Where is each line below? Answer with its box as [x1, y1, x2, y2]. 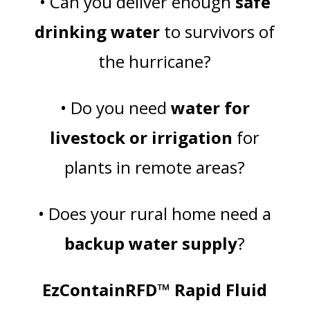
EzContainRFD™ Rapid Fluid [42, 278, 268, 301]
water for [170, 96, 250, 119]
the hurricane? [98, 50, 212, 73]
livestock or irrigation [50, 126, 233, 149]
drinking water [35, 20, 161, 43]
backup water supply [64, 232, 238, 255]
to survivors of [160, 20, 275, 43]
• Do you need [60, 96, 171, 119]
